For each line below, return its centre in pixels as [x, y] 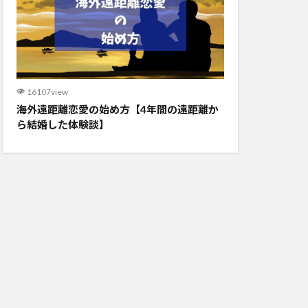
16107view [47, 91]
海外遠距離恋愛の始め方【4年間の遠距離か [118, 109]
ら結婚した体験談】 [63, 124]
